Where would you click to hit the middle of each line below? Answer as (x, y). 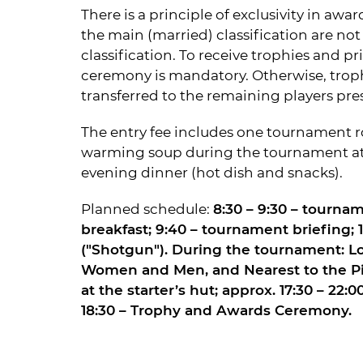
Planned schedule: (147, 209)
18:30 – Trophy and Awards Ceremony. (216, 310)
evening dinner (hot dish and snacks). (212, 173)
